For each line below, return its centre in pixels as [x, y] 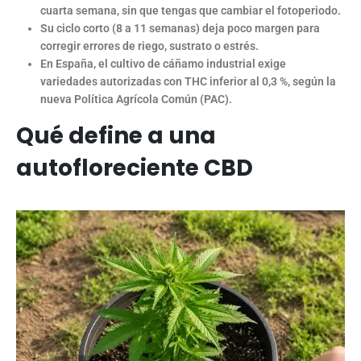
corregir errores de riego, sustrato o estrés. [149, 46]
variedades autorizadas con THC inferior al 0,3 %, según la [188, 82]
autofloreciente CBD [135, 168]
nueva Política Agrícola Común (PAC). [136, 100]
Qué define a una [116, 136]
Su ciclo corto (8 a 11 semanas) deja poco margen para [180, 29]
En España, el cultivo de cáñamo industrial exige [163, 64]
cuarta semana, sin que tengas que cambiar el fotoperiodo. [190, 11]
